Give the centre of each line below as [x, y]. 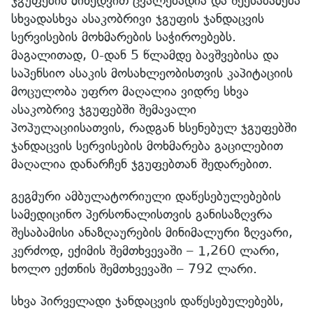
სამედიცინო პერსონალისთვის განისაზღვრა [142, 214]
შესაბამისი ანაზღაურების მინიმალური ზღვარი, [152, 232]
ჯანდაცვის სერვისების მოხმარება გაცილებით [147, 145]
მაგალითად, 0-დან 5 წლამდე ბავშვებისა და [145, 54]
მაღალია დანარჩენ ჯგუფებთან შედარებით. [142, 163]
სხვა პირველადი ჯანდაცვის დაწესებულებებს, [147, 300]
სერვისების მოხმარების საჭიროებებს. [124, 36]
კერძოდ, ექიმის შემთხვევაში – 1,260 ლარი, [145, 250]
